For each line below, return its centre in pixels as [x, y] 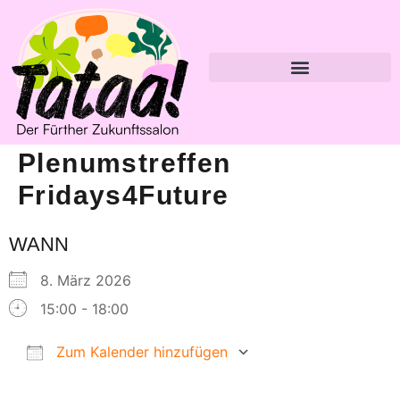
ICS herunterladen [100, 381]
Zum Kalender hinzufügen [140, 352]
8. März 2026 [95, 281]
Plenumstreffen [125, 163]
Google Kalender [339, 381]
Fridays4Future [124, 196]
